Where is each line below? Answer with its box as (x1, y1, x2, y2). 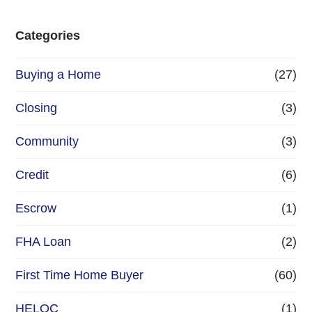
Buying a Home (15, 68, 102, 82)
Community (15, 134, 79, 149)
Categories (15, 29, 81, 43)
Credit (15, 168, 49, 182)
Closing (15, 101, 58, 116)
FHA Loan (15, 235, 72, 249)
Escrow (15, 201, 57, 216)
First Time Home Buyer (15, 268, 144, 283)
